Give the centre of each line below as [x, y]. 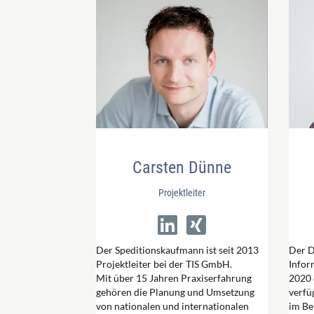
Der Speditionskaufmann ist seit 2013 [177, 250]
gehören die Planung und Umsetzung [175, 292]
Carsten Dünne [182, 167]
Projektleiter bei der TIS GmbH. [164, 264]
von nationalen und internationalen [172, 306]
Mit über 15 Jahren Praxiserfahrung [174, 278]
